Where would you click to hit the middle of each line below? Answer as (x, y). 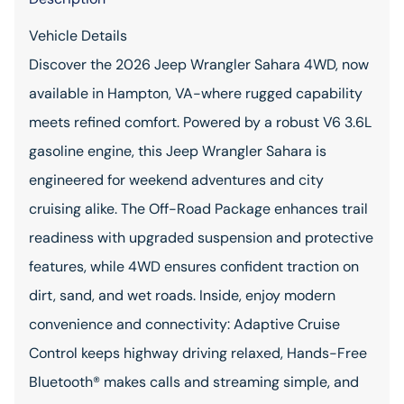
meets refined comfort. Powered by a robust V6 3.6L (200, 122)
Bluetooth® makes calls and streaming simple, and (194, 382)
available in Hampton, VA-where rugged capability (196, 93)
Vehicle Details (78, 36)
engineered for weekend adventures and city (176, 180)
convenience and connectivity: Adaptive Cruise (184, 324)
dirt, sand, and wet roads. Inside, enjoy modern (182, 295)
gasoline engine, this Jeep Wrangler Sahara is (178, 151)
